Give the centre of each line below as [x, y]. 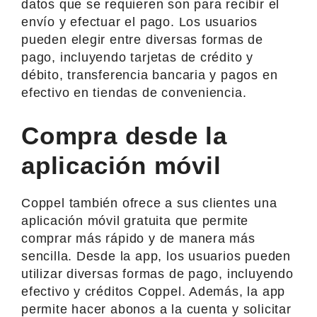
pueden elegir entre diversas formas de [143, 39]
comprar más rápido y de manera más [138, 238]
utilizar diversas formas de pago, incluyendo [157, 273]
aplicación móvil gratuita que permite [135, 220]
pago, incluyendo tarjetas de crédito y [138, 57]
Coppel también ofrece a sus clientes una [149, 203]
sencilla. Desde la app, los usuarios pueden [156, 256]
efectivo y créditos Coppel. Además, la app [154, 291]
